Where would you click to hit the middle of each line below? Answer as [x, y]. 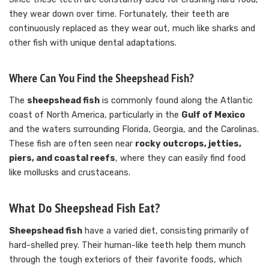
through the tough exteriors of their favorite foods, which [125, 259]
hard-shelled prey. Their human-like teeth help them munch [127, 245]
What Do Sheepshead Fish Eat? [85, 207]
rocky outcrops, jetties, [188, 144]
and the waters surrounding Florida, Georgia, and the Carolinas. [134, 129]
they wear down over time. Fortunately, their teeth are [119, 14]
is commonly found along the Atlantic [176, 100]
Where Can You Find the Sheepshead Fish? [101, 78]
